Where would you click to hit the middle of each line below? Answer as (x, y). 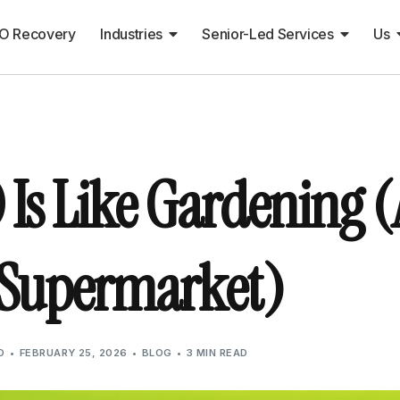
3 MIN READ (217, 353)
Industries (131, 34)
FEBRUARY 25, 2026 (73, 353)
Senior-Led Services (268, 34)
